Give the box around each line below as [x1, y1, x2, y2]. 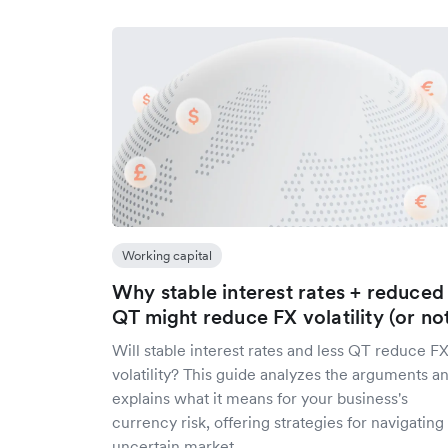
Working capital [122, 247, 212, 264]
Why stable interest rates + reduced [112, 279, 445, 305]
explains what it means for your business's [112, 388, 408, 408]
